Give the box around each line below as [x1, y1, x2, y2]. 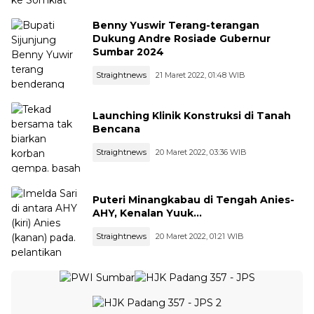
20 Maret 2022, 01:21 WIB [156, 231, 244, 241]
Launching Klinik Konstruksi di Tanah [93, 109, 291, 122]
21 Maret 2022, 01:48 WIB [156, 69, 245, 80]
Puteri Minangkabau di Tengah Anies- [93, 193, 294, 206]
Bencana [93, 123, 140, 135]
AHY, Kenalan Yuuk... [93, 207, 202, 219]
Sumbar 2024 [93, 45, 164, 58]
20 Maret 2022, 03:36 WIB [156, 147, 247, 157]
